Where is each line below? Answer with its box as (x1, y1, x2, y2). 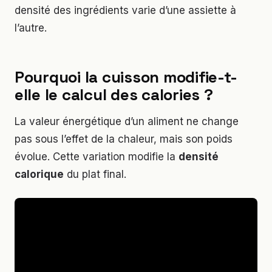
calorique (15, 168, 64, 181)
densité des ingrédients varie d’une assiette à (15, 4, 236, 16)
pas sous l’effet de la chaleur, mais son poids (15, 133, 233, 146)
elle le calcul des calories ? (15, 84, 213, 105)
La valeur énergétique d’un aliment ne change (15, 115, 239, 128)
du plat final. (64, 168, 126, 181)
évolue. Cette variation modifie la (15, 151, 178, 163)
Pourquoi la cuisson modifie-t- (15, 66, 238, 87)
